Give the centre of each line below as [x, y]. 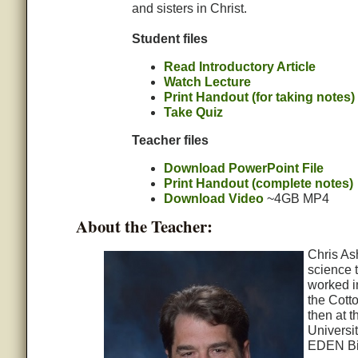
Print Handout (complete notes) [258, 184]
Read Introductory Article [239, 67]
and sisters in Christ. [189, 9]
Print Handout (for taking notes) [259, 97]
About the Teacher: [144, 227]
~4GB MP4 [296, 199]
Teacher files [170, 141]
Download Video [213, 199]
